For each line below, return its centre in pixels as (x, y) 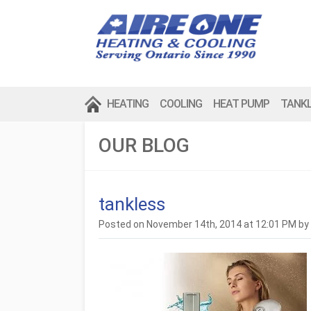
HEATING (128, 104)
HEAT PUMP (241, 104)
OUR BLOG (144, 145)
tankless (132, 204)
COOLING (181, 104)
